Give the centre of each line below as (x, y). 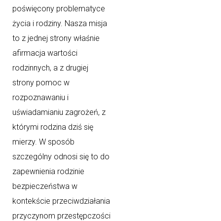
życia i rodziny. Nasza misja (60, 24)
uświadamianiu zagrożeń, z (59, 112)
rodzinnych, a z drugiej (50, 68)
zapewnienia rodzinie (48, 172)
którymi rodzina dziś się (53, 127)
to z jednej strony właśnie (56, 38)
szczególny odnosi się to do (61, 157)
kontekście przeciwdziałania (61, 201)
